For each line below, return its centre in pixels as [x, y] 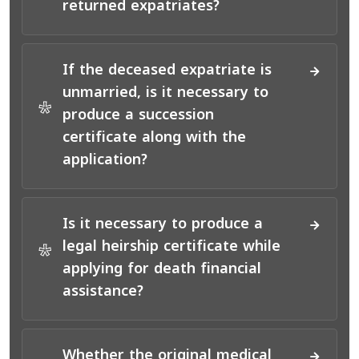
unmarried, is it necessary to [165, 94]
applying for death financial [162, 270]
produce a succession [138, 116]
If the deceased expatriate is [167, 71]
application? [105, 161]
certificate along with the [154, 139]
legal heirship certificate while [171, 248]
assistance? [103, 292]
